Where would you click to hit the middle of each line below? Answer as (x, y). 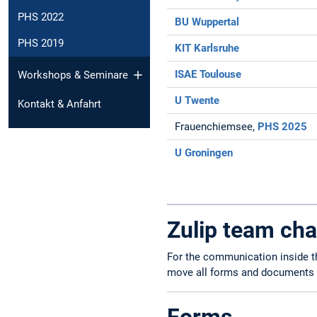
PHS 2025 (283, 127)
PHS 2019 (41, 44)
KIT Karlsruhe (207, 48)
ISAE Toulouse (208, 75)
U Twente (197, 101)
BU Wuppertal (207, 22)
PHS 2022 (41, 17)
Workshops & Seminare (73, 75)
